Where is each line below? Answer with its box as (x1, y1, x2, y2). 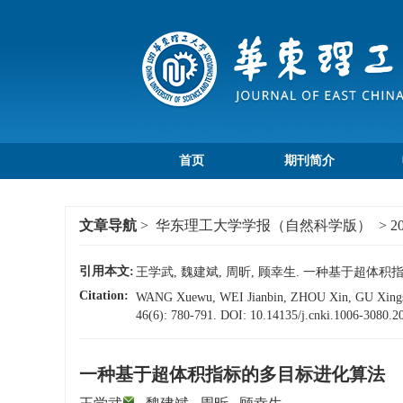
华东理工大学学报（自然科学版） (156, 218, 372, 234)
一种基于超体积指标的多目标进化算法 (79, 364, 385, 385)
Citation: (79, 289, 129, 303)
